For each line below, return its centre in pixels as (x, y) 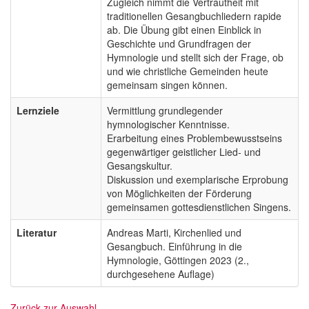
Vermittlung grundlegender (165, 110)
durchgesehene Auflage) (161, 273)
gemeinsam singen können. (167, 84)
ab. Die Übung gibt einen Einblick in (184, 29)
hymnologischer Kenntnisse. (168, 124)
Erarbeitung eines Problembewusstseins (195, 138)
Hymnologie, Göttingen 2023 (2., (178, 260)
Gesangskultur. (140, 165)
